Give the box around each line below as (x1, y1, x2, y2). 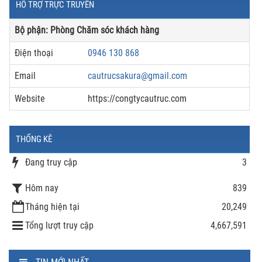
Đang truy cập (25, 157, 77, 168)
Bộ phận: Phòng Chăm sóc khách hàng (15, 25, 159, 36)
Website (15, 93, 45, 104)
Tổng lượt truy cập (25, 220, 94, 231)
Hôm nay (25, 182, 58, 194)
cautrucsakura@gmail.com (88, 70, 187, 81)
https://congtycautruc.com (88, 93, 187, 104)
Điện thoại (15, 47, 53, 58)
